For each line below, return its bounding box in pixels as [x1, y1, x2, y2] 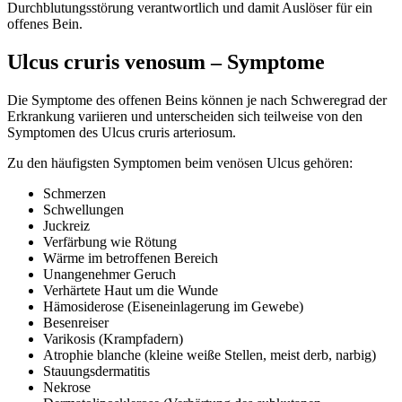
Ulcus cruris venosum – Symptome [7, 49, 325, 74]
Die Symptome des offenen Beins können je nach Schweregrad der [7, 92, 387, 108]
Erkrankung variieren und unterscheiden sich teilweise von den [7, 108, 363, 124]
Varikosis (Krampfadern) [43, 330, 183, 346]
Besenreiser [43, 314, 109, 330]
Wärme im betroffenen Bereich [43, 249, 218, 266]
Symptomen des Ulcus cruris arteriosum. [7, 124, 243, 140]
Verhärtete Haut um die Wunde [43, 282, 218, 298]
